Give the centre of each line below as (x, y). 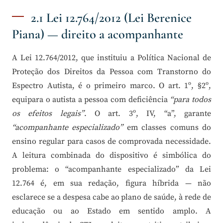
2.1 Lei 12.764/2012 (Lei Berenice (111, 18)
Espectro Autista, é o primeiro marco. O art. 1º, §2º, (111, 86)
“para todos (190, 100)
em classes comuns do (167, 128)
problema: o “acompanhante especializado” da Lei (111, 169)
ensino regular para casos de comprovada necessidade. (111, 142)
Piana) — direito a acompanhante (98, 35)
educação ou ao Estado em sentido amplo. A (111, 211)
